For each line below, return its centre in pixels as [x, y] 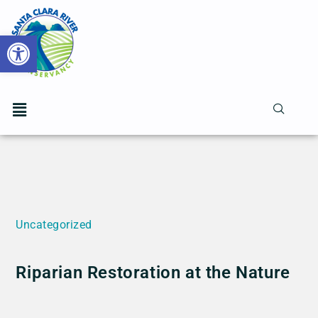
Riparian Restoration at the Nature [153, 273]
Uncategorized [54, 225]
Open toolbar [73, 42]
